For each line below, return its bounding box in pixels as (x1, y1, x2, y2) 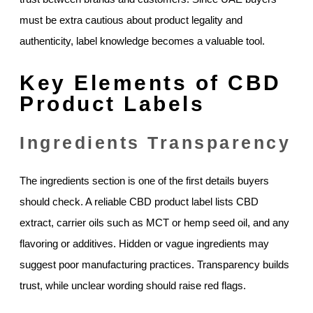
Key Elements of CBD (20, 71, 282, 94)
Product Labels (20, 92, 205, 115)
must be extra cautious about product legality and (20, 13, 242, 26)
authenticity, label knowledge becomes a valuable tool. (20, 34, 265, 47)
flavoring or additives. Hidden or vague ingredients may (20, 237, 269, 249)
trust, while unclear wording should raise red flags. (20, 279, 246, 291)
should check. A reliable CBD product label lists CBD (20, 195, 259, 208)
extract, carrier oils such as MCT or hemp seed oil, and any (20, 216, 289, 228)
